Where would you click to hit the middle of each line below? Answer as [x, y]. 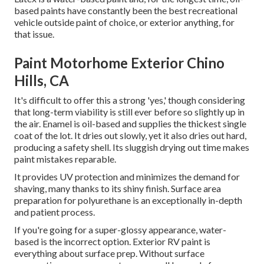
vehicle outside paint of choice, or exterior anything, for [124, 22]
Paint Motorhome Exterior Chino [119, 63]
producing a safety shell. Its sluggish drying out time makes [132, 147]
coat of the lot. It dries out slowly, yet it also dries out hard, [130, 136]
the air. [28, 124]
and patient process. [55, 212]
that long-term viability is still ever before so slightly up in [129, 112]
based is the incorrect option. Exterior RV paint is [112, 242]
